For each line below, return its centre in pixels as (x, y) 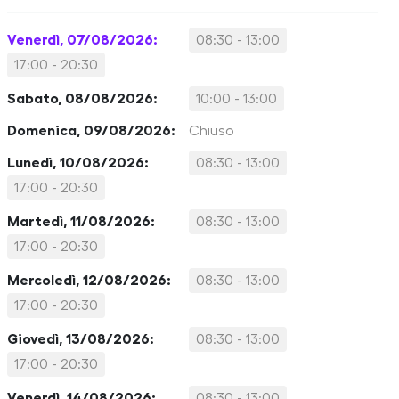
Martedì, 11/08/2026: (81, 222)
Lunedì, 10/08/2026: (78, 163)
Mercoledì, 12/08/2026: (89, 281)
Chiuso (212, 131)
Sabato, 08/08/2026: (82, 99)
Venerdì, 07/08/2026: (82, 40)
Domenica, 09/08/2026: (91, 131)
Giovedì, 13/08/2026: (81, 339)
